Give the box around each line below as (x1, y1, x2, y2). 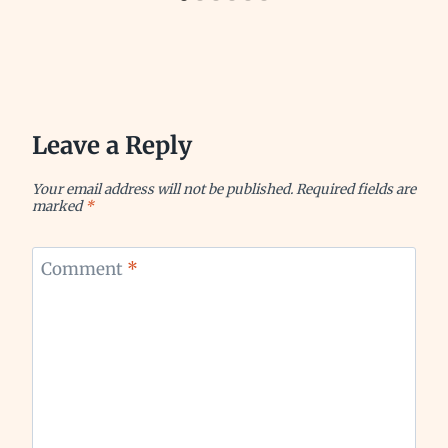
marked (32, 197, 85, 215)
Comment (40, 258, 127, 281)
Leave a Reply (32, 129, 192, 161)
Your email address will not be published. (32, 180, 293, 198)
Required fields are (296, 180, 416, 198)
